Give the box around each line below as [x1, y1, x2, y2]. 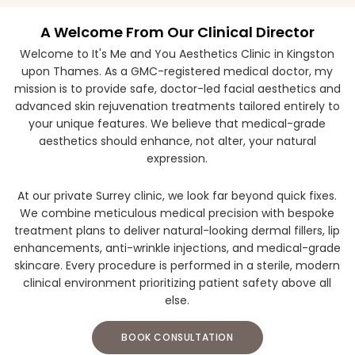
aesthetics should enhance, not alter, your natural [38, 133, 316, 149]
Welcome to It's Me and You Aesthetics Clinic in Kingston [20, 46, 335, 62]
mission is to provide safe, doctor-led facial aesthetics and [13, 81, 341, 97]
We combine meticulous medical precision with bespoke [20, 205, 335, 221]
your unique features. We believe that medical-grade [29, 116, 326, 132]
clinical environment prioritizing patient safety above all [23, 275, 332, 291]
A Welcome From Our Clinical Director [40, 22, 315, 42]
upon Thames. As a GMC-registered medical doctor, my [21, 63, 334, 79]
